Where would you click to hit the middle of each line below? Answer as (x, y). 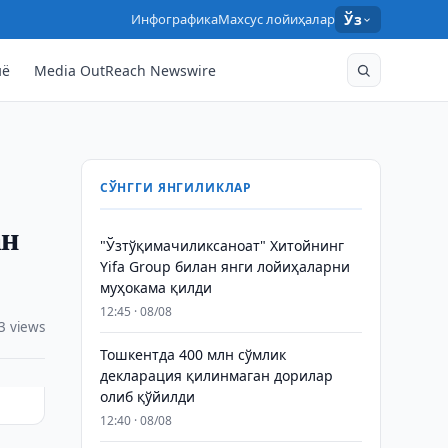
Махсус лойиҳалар (277, 19)
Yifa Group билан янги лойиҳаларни (224, 266)
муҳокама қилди (155, 287)
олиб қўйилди (147, 396)
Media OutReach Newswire (125, 70)
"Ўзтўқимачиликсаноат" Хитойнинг (221, 245)
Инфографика (175, 19)
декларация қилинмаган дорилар (216, 375)
